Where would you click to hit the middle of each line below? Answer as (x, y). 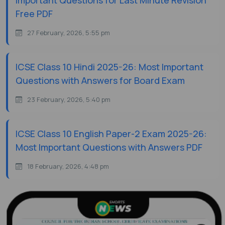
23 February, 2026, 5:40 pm (69, 100)
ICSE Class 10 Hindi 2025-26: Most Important (109, 67)
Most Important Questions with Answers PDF (109, 147)
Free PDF (34, 14)
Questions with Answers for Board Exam (100, 81)
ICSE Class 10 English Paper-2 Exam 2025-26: (111, 134)
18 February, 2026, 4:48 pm (68, 166)
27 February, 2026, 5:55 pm (69, 33)
